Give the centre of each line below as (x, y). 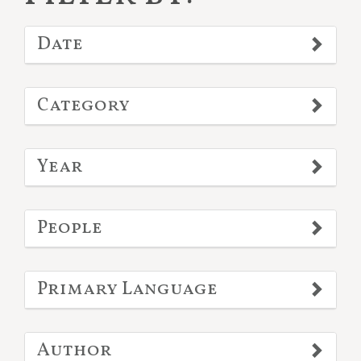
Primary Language (127, 290)
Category (83, 106)
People (70, 228)
